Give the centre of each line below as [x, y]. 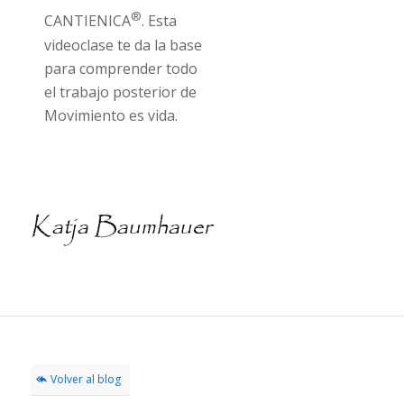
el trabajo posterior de [120, 92]
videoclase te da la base [123, 45]
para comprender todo [120, 68]
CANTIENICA [87, 21]
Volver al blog [85, 379]
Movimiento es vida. [110, 115]
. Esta [159, 21]
